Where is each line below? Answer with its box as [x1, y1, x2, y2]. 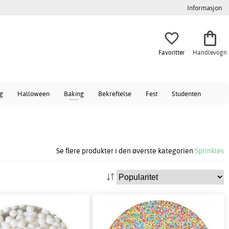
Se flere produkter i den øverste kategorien [56, 146, 195, 156]
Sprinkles [195, 146, 224, 156]
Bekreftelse [98, 89, 131, 98]
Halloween [17, 89, 50, 98]
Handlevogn [193, 48, 227, 56]
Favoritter [158, 48, 185, 56]
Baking [64, 89, 84, 98]
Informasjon [187, 4, 222, 12]
